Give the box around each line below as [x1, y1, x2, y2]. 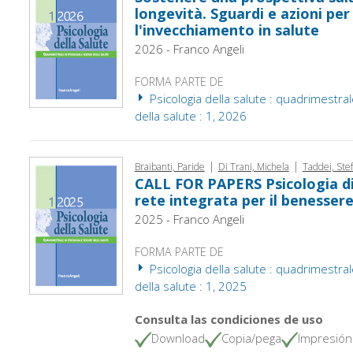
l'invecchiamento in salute [134, 20, 319, 39]
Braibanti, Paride [134, 160, 205, 173]
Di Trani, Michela [217, 160, 289, 173]
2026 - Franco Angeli [134, 41, 244, 57]
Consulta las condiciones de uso [134, 311, 323, 327]
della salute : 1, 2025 [134, 278, 247, 294]
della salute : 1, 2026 [134, 108, 247, 124]
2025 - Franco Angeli [134, 211, 244, 227]
